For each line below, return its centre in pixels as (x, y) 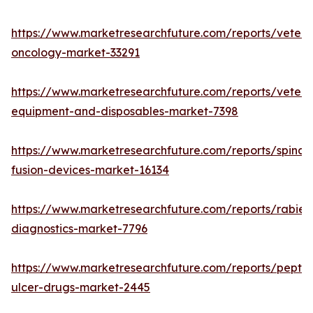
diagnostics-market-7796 (79, 229)
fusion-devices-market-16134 (90, 170)
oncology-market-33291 (75, 53)
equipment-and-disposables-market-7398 (125, 111)
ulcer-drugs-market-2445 (81, 287)
